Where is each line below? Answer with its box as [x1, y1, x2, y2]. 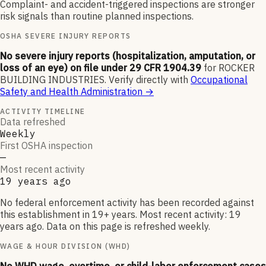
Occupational [191, 74, 248, 86]
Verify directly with [109, 74, 188, 86]
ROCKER [218, 62, 255, 74]
